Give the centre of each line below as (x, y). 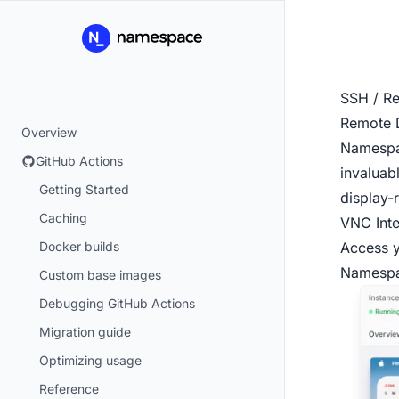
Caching (63, 218)
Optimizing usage (90, 360)
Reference (69, 389)
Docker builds (79, 246)
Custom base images (100, 275)
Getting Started (84, 189)
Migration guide (85, 332)
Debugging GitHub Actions (117, 303)
